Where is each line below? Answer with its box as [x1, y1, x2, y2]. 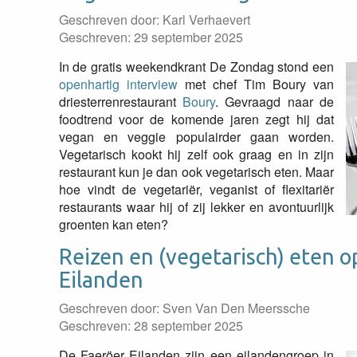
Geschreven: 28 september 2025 [58, 316, 243, 335]
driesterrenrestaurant [58, 92, 182, 111]
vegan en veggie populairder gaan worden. [58, 127, 335, 146]
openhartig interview [58, 75, 178, 93]
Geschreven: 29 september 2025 [58, 28, 243, 46]
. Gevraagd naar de [215, 92, 335, 111]
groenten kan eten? [58, 215, 168, 233]
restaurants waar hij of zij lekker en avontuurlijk [58, 198, 335, 216]
